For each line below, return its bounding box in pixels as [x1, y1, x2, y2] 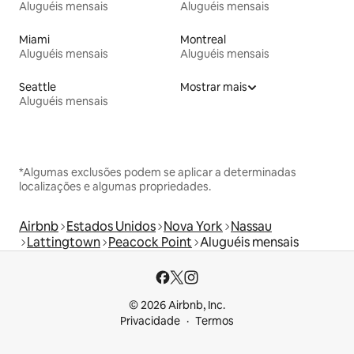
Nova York [164, 218, 223, 235]
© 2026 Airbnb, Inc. [129, 298, 225, 313]
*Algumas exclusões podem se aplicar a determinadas [19, 165, 296, 180]
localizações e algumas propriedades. [19, 179, 211, 194]
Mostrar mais [180, 80, 247, 95]
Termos [195, 314, 234, 329]
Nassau [231, 218, 272, 235]
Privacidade [120, 314, 180, 329]
